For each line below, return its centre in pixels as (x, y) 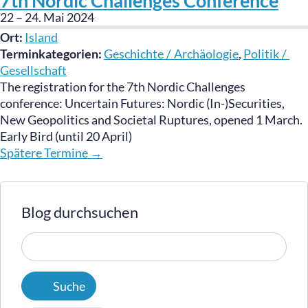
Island (41, 37)
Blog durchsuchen (80, 212)
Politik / (266, 54)
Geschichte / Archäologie (171, 54)
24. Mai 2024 (59, 17)
